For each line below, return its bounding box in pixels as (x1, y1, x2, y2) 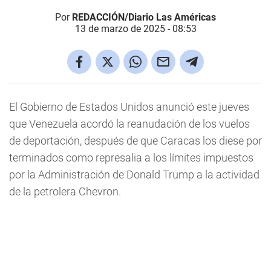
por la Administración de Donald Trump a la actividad (9, 168, 260, 181)
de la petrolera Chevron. (9, 185, 121, 198)
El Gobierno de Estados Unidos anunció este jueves (9, 100, 249, 113)
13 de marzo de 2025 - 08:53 (74, 23, 197, 34)
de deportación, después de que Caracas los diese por (9, 134, 262, 147)
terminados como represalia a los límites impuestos (9, 151, 253, 164)
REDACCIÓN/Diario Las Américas (72, 11, 216, 23)
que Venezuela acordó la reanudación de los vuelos (9, 117, 250, 130)
